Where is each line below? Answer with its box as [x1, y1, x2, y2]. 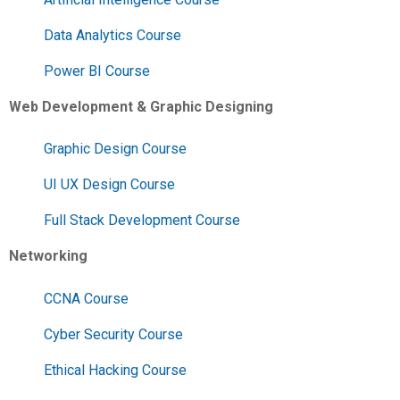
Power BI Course [44, 62, 150, 79]
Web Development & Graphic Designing [9, 97, 273, 115]
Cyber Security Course [44, 325, 183, 343]
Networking [9, 247, 87, 265]
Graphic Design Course [44, 140, 187, 158]
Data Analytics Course [44, 26, 181, 44]
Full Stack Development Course [44, 212, 240, 229]
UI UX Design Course [44, 176, 175, 194]
